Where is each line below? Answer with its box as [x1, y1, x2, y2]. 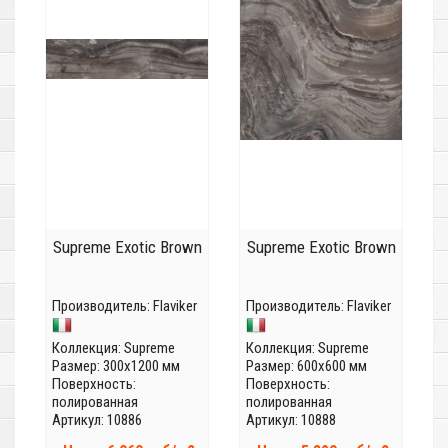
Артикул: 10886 [52, 411, 142, 430]
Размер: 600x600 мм [246, 357, 367, 376]
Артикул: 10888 [246, 411, 336, 430]
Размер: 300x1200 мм [52, 357, 180, 376]
